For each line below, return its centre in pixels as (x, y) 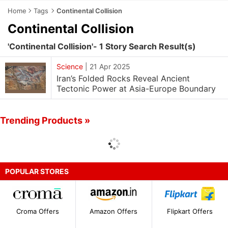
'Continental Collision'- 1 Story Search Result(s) (102, 46)
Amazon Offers (114, 211)
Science (70, 66)
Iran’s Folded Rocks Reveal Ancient (123, 78)
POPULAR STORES (37, 171)
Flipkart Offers (190, 211)
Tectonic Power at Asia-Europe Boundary (136, 89)
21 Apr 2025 (110, 66)
